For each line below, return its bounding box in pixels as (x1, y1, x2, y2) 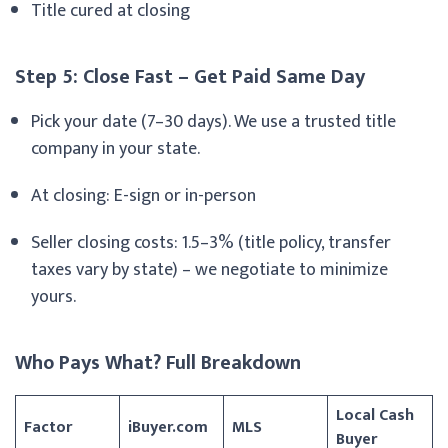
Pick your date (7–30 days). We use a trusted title (31, 106, 396, 137)
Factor (24, 413, 72, 441)
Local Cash (336, 401, 414, 429)
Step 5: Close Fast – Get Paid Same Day (15, 59, 365, 94)
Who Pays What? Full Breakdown (15, 345, 301, 380)
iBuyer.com (128, 413, 208, 441)
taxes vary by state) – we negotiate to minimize (31, 254, 388, 285)
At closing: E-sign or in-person (31, 180, 256, 211)
